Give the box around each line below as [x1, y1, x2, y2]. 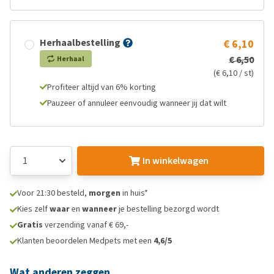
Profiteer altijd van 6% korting [47, 81, 156, 93]
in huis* [120, 187, 148, 199]
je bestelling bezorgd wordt [117, 203, 219, 215]
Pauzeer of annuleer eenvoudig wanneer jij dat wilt [47, 97, 226, 109]
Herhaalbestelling [40, 36, 120, 49]
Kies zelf [17, 203, 50, 215]
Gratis [17, 219, 43, 231]
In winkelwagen [142, 154, 209, 167]
